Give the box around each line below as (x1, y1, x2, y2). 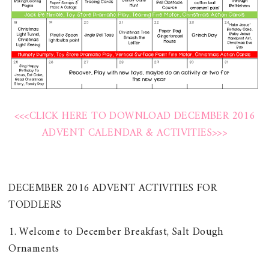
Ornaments (8, 240, 59, 259)
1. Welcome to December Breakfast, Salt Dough (8, 223, 223, 242)
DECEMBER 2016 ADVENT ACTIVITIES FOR (8, 178, 217, 198)
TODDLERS (8, 195, 62, 214)
